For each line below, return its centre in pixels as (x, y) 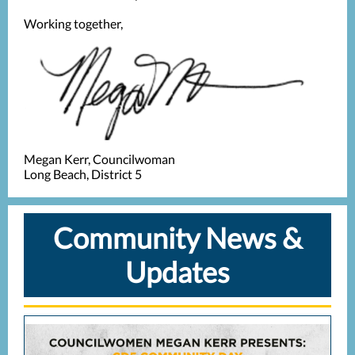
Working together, (73, 23)
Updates (177, 272)
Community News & (177, 238)
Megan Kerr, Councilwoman (99, 159)
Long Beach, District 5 (83, 174)
